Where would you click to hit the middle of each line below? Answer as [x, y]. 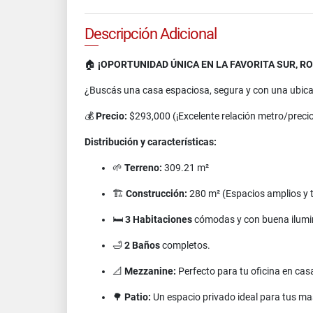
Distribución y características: [151, 142]
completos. [185, 245]
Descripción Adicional [151, 34]
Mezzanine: [150, 271]
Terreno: [143, 168]
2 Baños [142, 245]
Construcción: [156, 194]
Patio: [138, 297]
